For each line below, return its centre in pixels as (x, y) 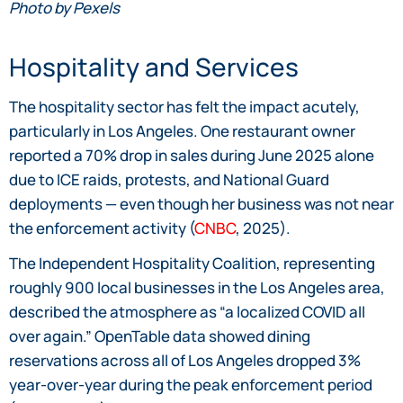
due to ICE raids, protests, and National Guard (169, 180)
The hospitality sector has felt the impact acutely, (184, 107)
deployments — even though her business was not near (201, 204)
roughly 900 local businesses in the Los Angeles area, (197, 288)
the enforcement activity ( (102, 228)
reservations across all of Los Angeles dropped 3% (185, 361)
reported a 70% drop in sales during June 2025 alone (192, 156)
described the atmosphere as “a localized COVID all (187, 312)
